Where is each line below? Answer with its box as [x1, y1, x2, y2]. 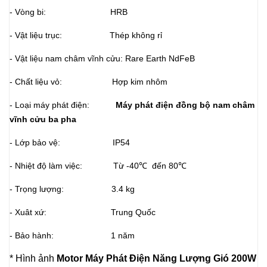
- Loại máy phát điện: [10, 100, 113, 110]
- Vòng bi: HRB [10, 7, 128, 17]
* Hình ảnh [10, 253, 57, 263]
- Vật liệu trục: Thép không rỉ [10, 30, 164, 40]
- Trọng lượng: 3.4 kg [10, 184, 135, 194]
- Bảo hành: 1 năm [10, 231, 135, 240]
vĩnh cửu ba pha [10, 114, 76, 124]
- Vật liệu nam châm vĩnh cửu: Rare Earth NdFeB [10, 54, 238, 63]
